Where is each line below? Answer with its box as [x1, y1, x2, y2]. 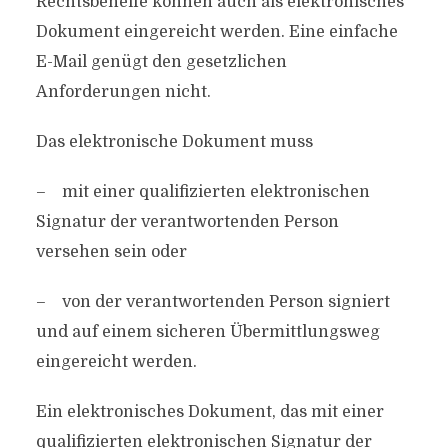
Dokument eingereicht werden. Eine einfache [35, 23, 398, 41]
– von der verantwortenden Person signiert [35, 293, 390, 311]
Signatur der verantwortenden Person [35, 213, 339, 231]
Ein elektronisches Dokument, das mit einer [35, 403, 384, 421]
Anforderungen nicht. [35, 83, 211, 101]
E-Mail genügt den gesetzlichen [35, 53, 287, 71]
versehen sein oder [35, 243, 187, 261]
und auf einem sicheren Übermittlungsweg [35, 323, 380, 341]
